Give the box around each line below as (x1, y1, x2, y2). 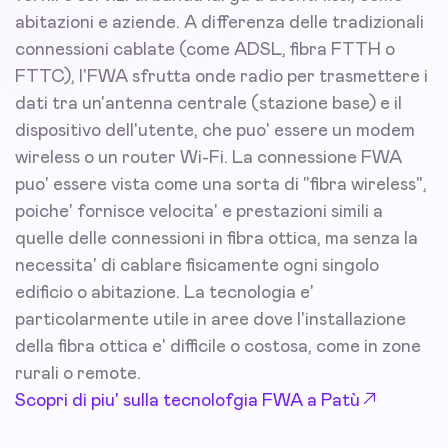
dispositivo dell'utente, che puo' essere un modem (15, 122, 415, 141)
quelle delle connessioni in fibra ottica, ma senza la (15, 230, 418, 249)
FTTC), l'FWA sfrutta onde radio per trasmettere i (15, 68, 428, 87)
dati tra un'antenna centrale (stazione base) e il (15, 95, 402, 114)
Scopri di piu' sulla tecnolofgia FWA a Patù (15, 392, 360, 411)
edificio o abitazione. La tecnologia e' (15, 284, 314, 303)
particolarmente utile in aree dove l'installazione (15, 311, 406, 330)
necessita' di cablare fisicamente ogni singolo (15, 257, 379, 276)
